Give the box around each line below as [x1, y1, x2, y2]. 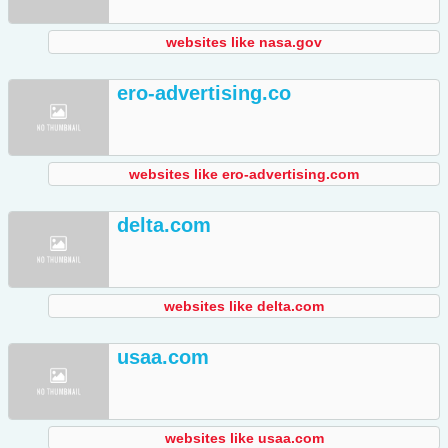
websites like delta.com [164, 298, 324, 315]
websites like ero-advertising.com [129, 166, 359, 183]
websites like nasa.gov [166, 34, 322, 51]
